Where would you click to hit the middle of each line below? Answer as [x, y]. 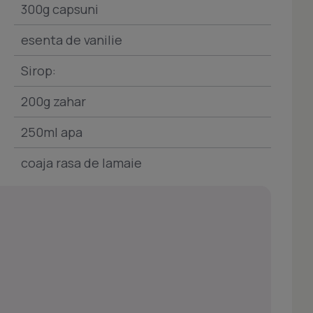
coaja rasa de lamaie [81, 163]
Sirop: [38, 71]
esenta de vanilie [72, 40]
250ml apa [52, 132]
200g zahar [53, 101]
